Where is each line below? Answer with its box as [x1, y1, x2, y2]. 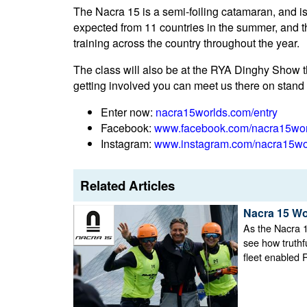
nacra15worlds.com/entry [156, 104, 278, 121]
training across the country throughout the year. [73, 35, 299, 51]
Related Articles [80, 176, 175, 195]
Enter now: [101, 104, 156, 121]
